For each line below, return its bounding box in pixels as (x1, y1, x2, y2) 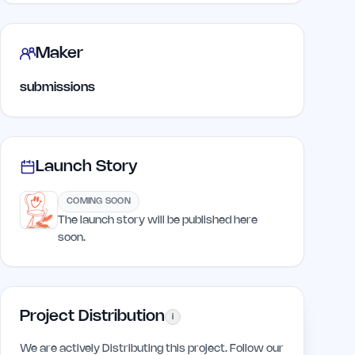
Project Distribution (20, 309, 165, 324)
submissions (20, 82, 95, 94)
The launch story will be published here (58, 216, 258, 226)
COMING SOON (67, 197, 132, 205)
